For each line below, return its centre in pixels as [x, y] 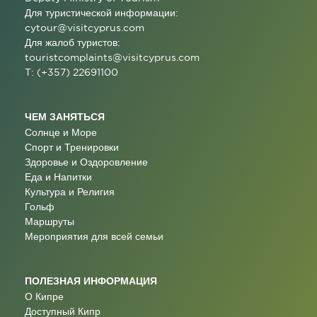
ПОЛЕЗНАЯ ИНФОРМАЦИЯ [91, 281]
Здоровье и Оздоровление [86, 162]
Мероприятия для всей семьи [94, 236]
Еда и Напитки [58, 177]
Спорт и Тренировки [72, 147]
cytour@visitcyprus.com [85, 28]
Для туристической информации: [102, 13]
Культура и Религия [70, 192]
